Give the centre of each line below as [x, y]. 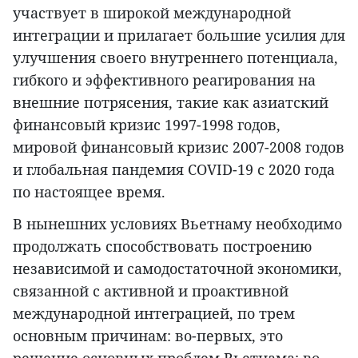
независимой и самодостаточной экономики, [177, 269]
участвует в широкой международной [152, 13]
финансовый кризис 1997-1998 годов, [147, 125]
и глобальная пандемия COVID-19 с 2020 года [174, 170]
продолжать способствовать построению [162, 247]
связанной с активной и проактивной [151, 291]
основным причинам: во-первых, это [148, 336]
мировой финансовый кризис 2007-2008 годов [179, 147]
